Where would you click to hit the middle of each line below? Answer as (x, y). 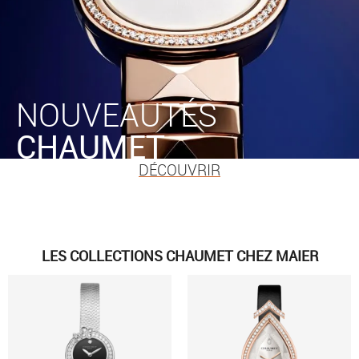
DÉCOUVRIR (179, 170)
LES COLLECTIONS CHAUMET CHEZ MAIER (179, 256)
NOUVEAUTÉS (117, 115)
